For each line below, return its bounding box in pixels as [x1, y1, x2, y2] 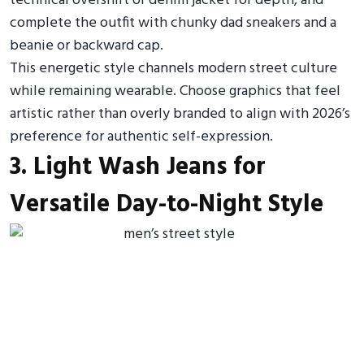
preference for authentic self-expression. [10, 125, 273, 149]
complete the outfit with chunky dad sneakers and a [10, 11, 336, 35]
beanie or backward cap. [10, 34, 163, 58]
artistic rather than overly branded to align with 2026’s [10, 102, 350, 126]
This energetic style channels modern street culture [10, 57, 337, 80]
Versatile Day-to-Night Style [10, 185, 323, 224]
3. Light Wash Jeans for [10, 148, 266, 187]
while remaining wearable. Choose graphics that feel [10, 80, 340, 103]
